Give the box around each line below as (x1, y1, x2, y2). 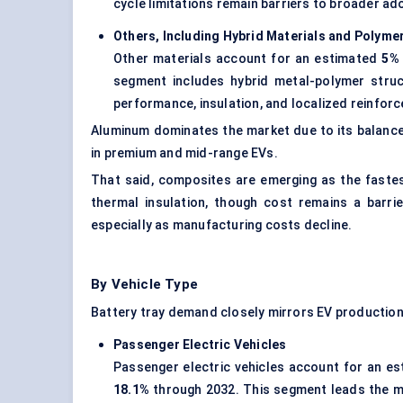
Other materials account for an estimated (113, 51, 382, 67)
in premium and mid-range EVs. (91, 146, 278, 161)
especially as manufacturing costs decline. (91, 218, 353, 233)
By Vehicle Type (91, 276, 198, 293)
